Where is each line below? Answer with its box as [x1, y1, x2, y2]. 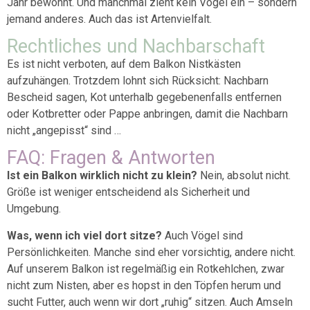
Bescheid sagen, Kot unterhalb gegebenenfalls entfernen [7, 90, 282, 104]
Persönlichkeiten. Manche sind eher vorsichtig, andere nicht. [7, 245, 295, 259]
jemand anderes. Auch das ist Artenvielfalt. [7, 12, 212, 26]
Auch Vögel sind [165, 228, 243, 242]
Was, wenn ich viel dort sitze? [7, 228, 165, 242]
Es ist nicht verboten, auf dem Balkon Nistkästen [7, 57, 241, 71]
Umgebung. [7, 202, 61, 216]
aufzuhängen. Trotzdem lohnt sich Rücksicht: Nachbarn [7, 73, 268, 87]
